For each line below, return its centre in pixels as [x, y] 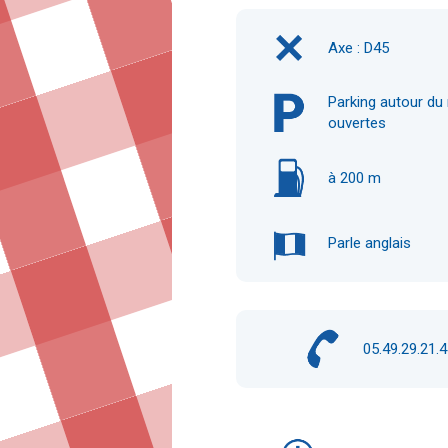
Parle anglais [369, 242]
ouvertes [357, 123]
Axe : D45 [358, 47]
